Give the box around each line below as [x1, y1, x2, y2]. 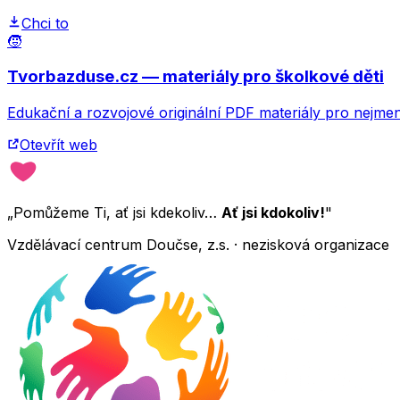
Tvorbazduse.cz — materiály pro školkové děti [7, 66, 384, 87]
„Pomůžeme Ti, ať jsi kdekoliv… [7, 203, 221, 221]
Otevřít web [20, 135, 97, 154]
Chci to [21, 13, 69, 32]
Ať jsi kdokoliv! [221, 203, 325, 221]
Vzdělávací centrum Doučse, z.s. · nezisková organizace [7, 235, 389, 254]
